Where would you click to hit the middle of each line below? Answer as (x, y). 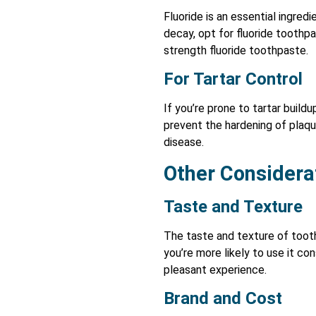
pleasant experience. (215, 269)
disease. (184, 142)
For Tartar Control (233, 79)
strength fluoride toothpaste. (236, 50)
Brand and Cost (223, 298)
